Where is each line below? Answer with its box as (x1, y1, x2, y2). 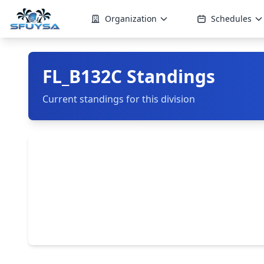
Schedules (211, 13, 252, 24)
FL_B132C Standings (42, 64, 215, 88)
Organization (105, 13, 157, 24)
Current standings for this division (42, 93, 195, 105)
